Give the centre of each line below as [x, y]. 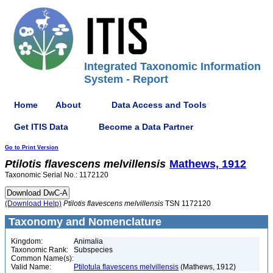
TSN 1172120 [187, 204]
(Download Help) [33, 204]
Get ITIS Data [41, 126]
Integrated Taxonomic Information [172, 66]
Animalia [88, 241]
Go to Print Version [32, 147]
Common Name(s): [42, 258]
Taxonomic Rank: [40, 250]
